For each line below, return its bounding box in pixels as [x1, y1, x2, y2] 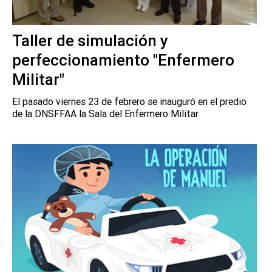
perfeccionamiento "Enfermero [12, 50, 234, 70]
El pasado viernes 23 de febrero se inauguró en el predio [12, 95, 246, 108]
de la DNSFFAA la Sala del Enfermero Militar [12, 107, 199, 120]
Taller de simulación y [12, 31, 168, 51]
